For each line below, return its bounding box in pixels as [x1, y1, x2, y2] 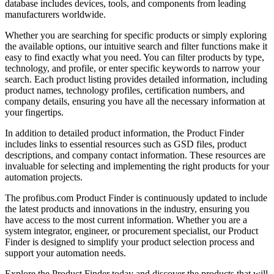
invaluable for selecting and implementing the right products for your [5, 160, 269, 171]
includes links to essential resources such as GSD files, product [5, 138, 246, 149]
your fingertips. [5, 106, 64, 117]
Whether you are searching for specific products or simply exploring [5, 29, 267, 40]
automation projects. [5, 171, 83, 182]
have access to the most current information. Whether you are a [5, 214, 247, 225]
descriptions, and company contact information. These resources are [5, 149, 265, 160]
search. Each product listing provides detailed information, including [5, 73, 267, 84]
